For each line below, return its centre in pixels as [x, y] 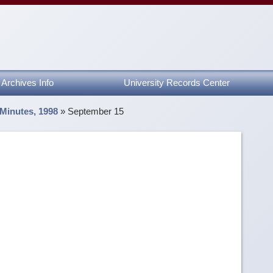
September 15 [96, 111]
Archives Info [27, 82]
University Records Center [177, 82]
